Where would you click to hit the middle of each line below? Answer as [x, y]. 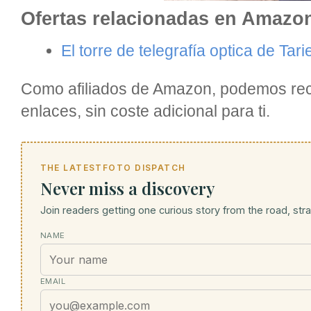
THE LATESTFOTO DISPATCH [113, 167]
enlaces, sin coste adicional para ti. [145, 111]
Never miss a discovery [127, 188]
